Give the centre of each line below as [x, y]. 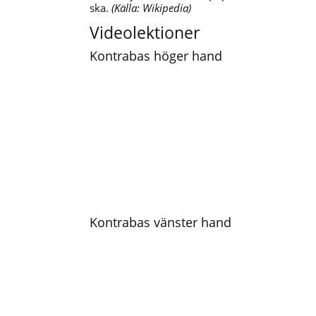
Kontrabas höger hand [156, 56]
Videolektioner [145, 33]
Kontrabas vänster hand [160, 223]
